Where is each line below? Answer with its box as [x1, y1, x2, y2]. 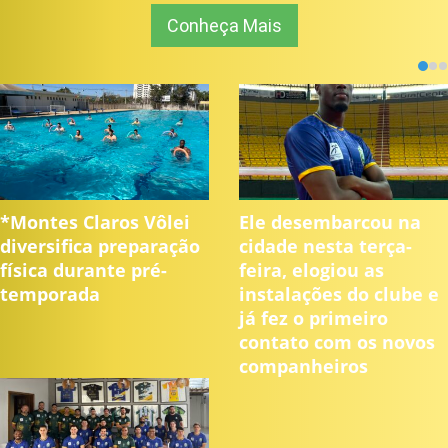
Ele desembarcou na [239, 210, 421, 235]
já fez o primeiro [239, 306, 388, 331]
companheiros [239, 354, 373, 379]
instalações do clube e [239, 282, 439, 307]
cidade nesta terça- [239, 234, 412, 259]
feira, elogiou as [239, 258, 384, 283]
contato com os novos [239, 330, 435, 355]
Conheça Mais [166, 15, 282, 37]
